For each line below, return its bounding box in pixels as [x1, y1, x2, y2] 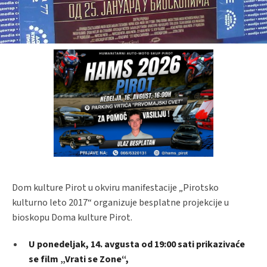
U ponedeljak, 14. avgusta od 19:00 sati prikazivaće [29, 238, 245, 252]
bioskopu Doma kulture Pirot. [12, 211, 132, 225]
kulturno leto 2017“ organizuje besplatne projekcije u [12, 196, 229, 210]
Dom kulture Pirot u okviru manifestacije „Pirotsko [12, 181, 219, 195]
